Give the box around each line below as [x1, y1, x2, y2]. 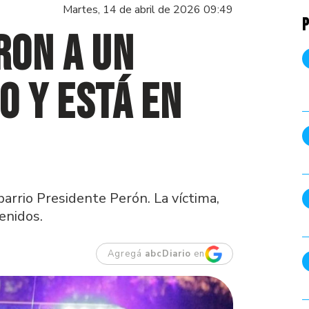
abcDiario [144, 248, 191, 261]
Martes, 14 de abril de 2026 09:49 [63, 2, 234, 17]
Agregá [107, 248, 145, 261]
